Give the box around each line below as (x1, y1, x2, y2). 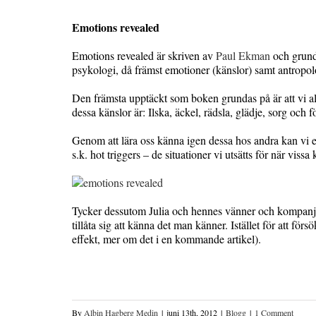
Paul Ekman (216, 48, 270, 63)
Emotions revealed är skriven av (72, 48, 216, 63)
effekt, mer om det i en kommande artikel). (72, 231, 261, 246)
